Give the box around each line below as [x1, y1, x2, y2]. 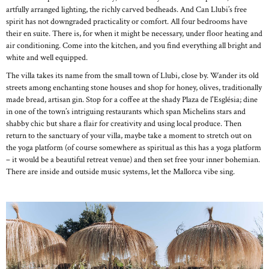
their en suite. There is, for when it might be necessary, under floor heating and [6, 28, 262, 39]
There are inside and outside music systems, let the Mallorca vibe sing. [6, 166, 235, 177]
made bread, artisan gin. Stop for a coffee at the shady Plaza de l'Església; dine [6, 94, 258, 105]
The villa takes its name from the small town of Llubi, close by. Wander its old [6, 70, 259, 81]
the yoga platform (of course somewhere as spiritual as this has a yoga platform [6, 142, 261, 153]
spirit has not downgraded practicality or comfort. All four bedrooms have [6, 16, 247, 27]
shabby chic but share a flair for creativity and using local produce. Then [6, 118, 241, 129]
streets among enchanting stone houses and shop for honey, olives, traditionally [6, 82, 262, 93]
